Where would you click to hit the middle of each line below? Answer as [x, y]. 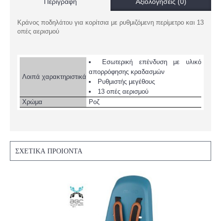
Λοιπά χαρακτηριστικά [54, 77]
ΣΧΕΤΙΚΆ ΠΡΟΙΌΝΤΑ [49, 151]
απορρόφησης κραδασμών [127, 72]
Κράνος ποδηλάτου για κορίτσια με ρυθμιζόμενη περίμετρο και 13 [110, 22]
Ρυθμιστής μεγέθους [126, 82]
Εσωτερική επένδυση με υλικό [151, 62]
